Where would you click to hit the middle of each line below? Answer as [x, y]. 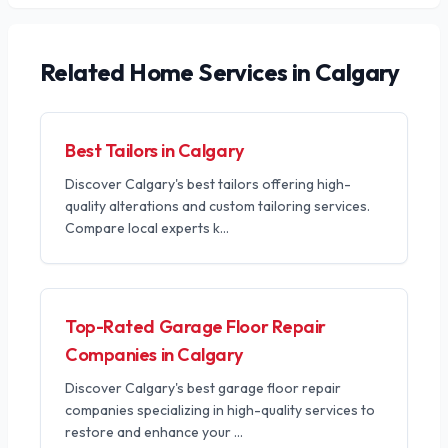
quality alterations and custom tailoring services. [217, 206]
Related [85, 72]
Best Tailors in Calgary [154, 150]
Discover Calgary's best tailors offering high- [208, 184]
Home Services [208, 72]
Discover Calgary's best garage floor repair [203, 388]
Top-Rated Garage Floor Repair [195, 326]
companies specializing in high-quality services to [220, 410]
